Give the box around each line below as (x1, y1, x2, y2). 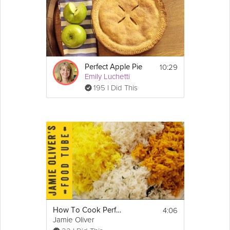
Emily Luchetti (84, 72, 130, 82)
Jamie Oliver (52, 215, 94, 224)
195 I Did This (93, 83, 138, 93)
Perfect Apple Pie (84, 63, 142, 71)
